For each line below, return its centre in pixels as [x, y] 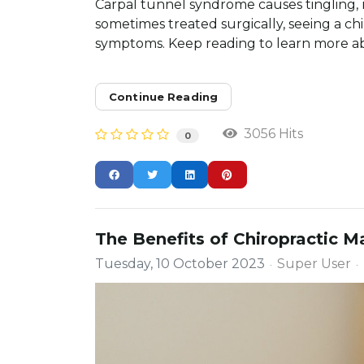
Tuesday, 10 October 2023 [180, 263]
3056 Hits [270, 134]
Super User [314, 263]
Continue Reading [164, 97]
